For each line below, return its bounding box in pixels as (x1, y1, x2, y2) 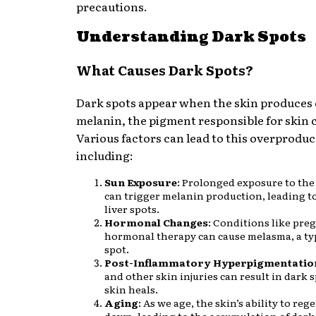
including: (76, 147, 133, 164)
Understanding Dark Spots (76, 27, 306, 47)
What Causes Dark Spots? (76, 60, 253, 80)
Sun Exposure (104, 175, 177, 190)
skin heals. (104, 282, 158, 297)
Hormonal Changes (104, 215, 208, 230)
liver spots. (104, 202, 159, 217)
